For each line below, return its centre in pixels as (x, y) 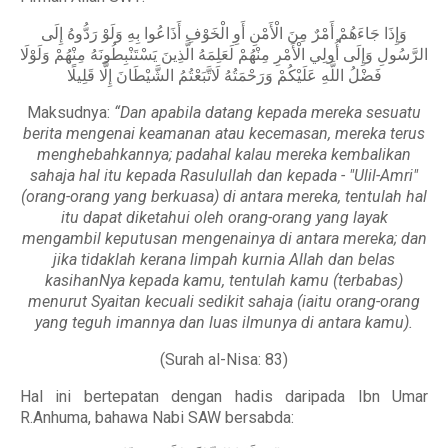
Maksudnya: (70, 112)
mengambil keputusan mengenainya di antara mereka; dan (224, 238)
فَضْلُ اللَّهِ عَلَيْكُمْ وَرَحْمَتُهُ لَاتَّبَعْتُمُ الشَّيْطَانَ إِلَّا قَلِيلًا (224, 75)
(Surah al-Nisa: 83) (224, 359)
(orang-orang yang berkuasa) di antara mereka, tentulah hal (224, 196)
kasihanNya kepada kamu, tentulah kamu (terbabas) (224, 280)
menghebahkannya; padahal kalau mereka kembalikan (224, 154)
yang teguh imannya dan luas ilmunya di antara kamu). (224, 322)
